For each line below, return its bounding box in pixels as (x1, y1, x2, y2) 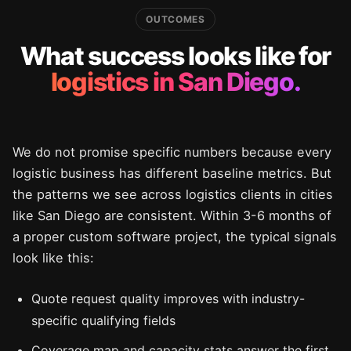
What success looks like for (20, 41, 331, 71)
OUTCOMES (146, 13, 205, 25)
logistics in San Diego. (50, 67, 301, 97)
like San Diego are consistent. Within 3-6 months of (13, 208, 331, 223)
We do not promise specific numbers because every (13, 144, 331, 160)
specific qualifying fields (31, 313, 175, 328)
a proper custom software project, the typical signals (13, 229, 337, 244)
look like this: (13, 250, 94, 266)
